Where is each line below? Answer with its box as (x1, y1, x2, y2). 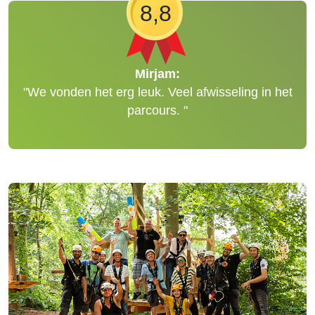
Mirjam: (135, 67, 180, 81)
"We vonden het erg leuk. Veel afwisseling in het (22, 85, 292, 99)
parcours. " (127, 103, 188, 117)
